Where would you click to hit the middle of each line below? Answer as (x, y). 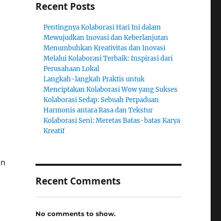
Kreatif (54, 131)
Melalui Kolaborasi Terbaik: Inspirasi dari (108, 58)
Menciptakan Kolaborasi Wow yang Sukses (111, 90)
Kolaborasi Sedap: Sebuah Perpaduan (101, 100)
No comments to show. (75, 213)
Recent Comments (78, 181)
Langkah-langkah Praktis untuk (94, 79)
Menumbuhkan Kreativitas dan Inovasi (105, 48)
